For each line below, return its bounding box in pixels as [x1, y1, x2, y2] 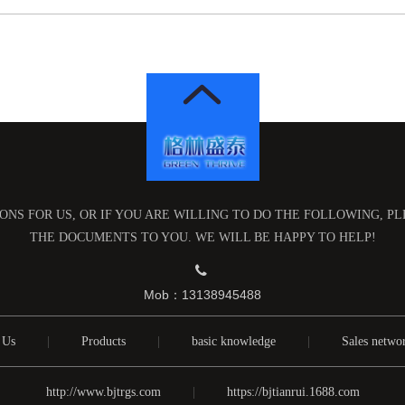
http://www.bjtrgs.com [45, 385, 161, 399]
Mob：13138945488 [144, 287, 261, 302]
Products [81, 334, 126, 348]
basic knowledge [192, 334, 276, 348]
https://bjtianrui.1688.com [226, 385, 360, 399]
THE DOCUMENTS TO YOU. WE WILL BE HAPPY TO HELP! [29, 231, 376, 244]
